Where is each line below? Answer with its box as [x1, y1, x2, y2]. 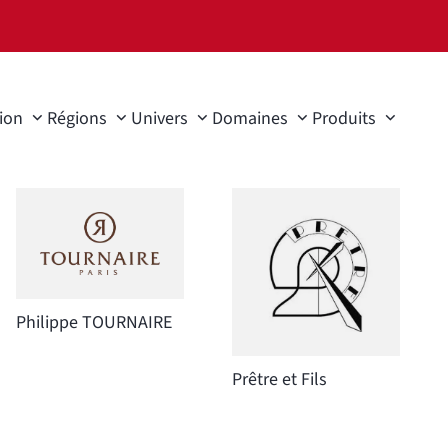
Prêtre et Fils [232, 367, 327, 392]
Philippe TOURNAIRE [16, 310, 172, 336]
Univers [131, 106, 188, 131]
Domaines [212, 106, 288, 131]
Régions [47, 106, 107, 131]
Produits [312, 106, 376, 131]
